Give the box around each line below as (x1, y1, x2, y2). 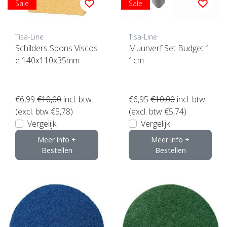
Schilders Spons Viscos (15, 42, 98, 54)
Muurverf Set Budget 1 (129, 42, 210, 54)
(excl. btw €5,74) (129, 105, 186, 117)
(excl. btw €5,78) (15, 105, 73, 117)
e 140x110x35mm (15, 54, 80, 66)
